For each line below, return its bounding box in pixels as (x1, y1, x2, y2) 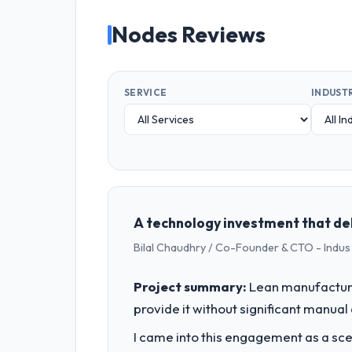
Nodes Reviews (112, 20, 266, 48)
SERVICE (124, 86, 167, 98)
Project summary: (134, 277, 247, 295)
